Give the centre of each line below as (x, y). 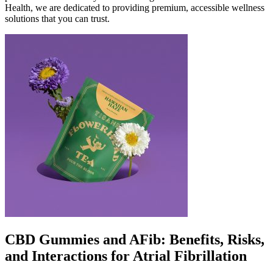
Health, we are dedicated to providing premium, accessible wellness (135, 7)
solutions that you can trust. (57, 18)
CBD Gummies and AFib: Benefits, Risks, (135, 239)
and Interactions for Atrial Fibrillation (126, 256)
